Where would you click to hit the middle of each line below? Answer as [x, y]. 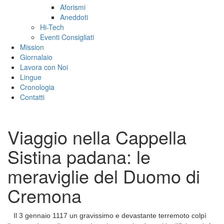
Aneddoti [74, 17]
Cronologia [37, 87]
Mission [32, 47]
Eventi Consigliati [67, 37]
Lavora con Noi [44, 67]
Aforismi [73, 7]
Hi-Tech [52, 27]
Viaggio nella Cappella [97, 137]
